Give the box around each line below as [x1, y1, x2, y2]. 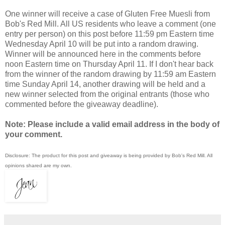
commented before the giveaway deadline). [5, 100, 160, 109]
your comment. [5, 130, 62, 139]
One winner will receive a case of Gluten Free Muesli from [5, 10, 210, 19]
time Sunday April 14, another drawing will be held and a [5, 80, 205, 89]
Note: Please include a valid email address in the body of [5, 120, 219, 129]
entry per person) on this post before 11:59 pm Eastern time [5, 30, 214, 39]
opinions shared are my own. [5, 163, 72, 169]
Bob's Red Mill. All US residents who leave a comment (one [5, 20, 216, 29]
